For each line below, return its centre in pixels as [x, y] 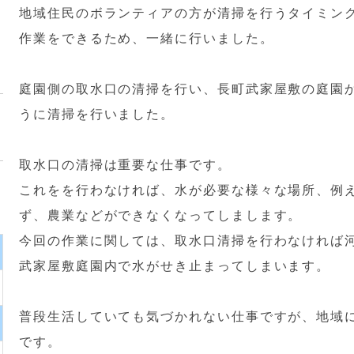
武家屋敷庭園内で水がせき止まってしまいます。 [175, 266]
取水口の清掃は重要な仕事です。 [125, 165]
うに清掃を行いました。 [97, 114]
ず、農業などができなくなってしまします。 [161, 215]
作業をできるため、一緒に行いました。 [147, 38]
